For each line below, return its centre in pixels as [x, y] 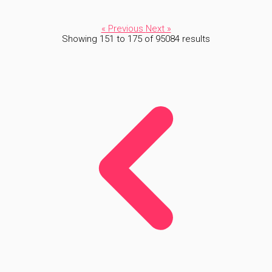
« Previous [123, 29]
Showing [81, 39]
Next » [158, 29]
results [195, 39]
